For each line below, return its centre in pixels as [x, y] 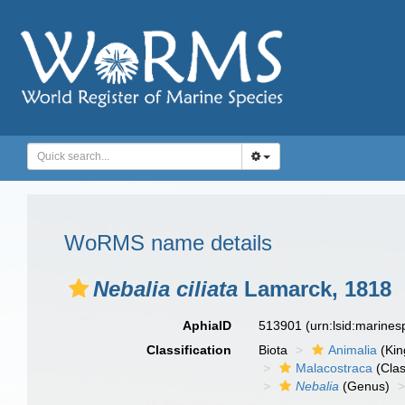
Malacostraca [334, 368]
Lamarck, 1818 [315, 289]
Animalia [353, 350]
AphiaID [207, 325]
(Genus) [365, 386]
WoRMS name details [168, 243]
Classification [189, 350]
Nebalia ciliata [165, 289]
